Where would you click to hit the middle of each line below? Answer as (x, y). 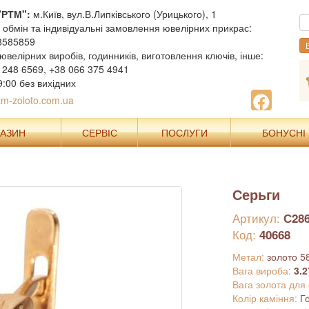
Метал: (249, 257)
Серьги (256, 194)
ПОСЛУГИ (184, 132)
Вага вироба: (263, 270)
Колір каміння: (266, 298)
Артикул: (258, 218)
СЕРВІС (99, 132)
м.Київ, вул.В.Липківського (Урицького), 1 (123, 14)
